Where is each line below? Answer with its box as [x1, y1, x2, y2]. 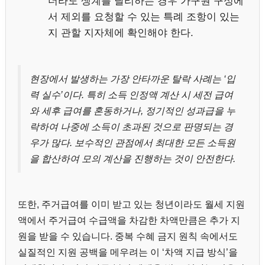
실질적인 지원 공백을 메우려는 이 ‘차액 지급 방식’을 [18, 247, 238, 258]
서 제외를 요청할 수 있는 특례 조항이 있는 [48, 11, 240, 22]
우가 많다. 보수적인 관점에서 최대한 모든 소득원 [30, 137, 235, 148]
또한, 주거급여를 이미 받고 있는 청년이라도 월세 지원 [18, 199, 245, 210]
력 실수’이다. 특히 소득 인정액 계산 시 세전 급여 [30, 89, 233, 100]
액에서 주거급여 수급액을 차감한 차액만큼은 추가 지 [18, 215, 240, 226]
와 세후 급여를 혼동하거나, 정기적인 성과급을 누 [30, 105, 235, 116]
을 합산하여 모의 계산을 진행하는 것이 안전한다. [30, 153, 235, 164]
